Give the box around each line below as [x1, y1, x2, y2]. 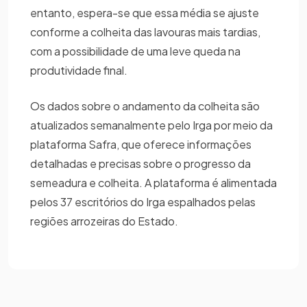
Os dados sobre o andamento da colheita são [30, 98, 260, 113]
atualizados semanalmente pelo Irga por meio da [30, 117, 273, 132]
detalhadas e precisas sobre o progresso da [30, 156, 251, 171]
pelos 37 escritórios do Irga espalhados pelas [30, 194, 256, 209]
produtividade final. [30, 62, 132, 77]
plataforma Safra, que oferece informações [30, 136, 251, 151]
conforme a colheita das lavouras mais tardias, [30, 24, 260, 39]
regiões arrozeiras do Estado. [30, 213, 180, 228]
